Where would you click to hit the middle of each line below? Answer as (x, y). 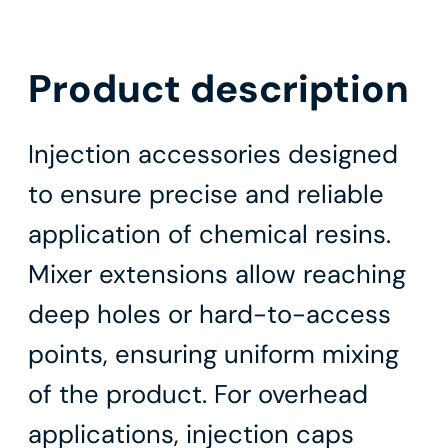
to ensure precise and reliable (206, 195)
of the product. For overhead (198, 395)
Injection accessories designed (213, 155)
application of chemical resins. (209, 235)
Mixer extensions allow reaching (217, 275)
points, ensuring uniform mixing (213, 355)
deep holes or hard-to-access (209, 315)
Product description (218, 88)
